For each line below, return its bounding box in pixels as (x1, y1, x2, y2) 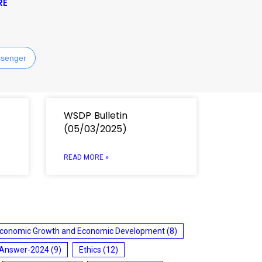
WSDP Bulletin (63, 108, 127, 122)
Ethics (79, 244, 101, 254)
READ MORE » (63, 153, 109, 161)
